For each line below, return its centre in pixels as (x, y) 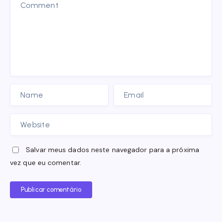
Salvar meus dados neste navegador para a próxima (112, 149)
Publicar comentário (51, 189)
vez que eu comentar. (46, 162)
